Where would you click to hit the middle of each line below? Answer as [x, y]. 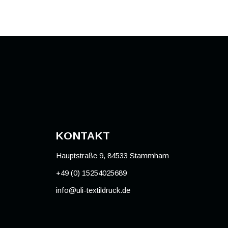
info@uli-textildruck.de [93, 190]
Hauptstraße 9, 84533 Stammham [112, 156]
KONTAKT [83, 136]
